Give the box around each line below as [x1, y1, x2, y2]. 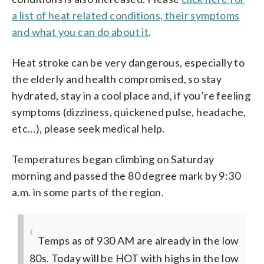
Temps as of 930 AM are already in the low [38, 233, 239, 247]
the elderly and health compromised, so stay [12, 72, 222, 85]
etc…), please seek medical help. [12, 121, 165, 135]
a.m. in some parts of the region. [12, 185, 164, 199]
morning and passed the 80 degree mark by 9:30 [12, 169, 240, 182]
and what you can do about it [12, 25, 149, 38]
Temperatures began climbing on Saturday [12, 152, 214, 166]
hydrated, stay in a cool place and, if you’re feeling [12, 88, 251, 102]
